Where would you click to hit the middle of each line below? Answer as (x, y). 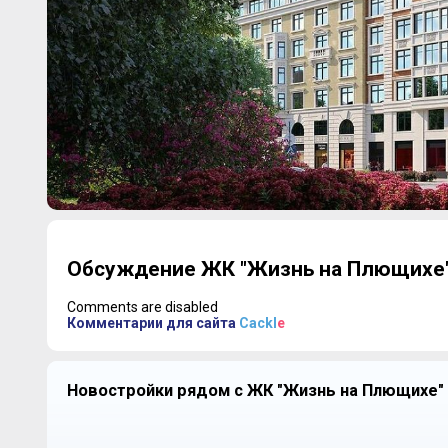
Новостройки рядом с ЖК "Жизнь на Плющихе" (255, 390)
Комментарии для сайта (152, 322)
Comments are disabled (142, 306)
